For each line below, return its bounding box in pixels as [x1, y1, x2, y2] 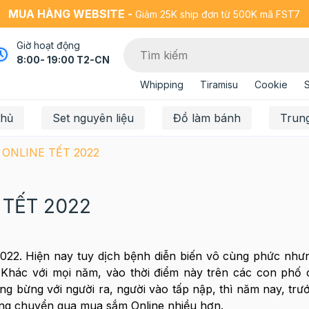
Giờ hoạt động [16, 39, 80, 51]
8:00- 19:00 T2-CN [16, 54, 110, 66]
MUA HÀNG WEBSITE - [8, 7, 133, 21]
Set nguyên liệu [52, 111, 134, 125]
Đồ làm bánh [172, 111, 241, 125]
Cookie [254, 79, 288, 90]
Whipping [139, 79, 183, 90]
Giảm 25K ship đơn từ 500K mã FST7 [132, 8, 301, 20]
